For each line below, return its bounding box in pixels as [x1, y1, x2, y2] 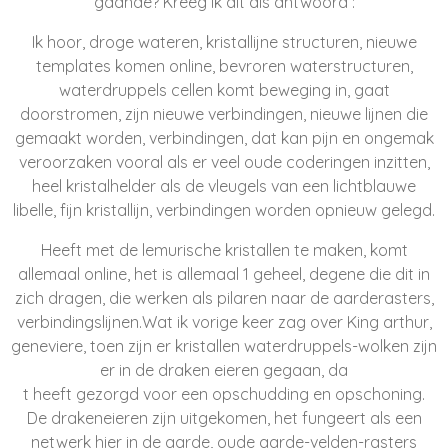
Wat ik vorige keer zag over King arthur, [141, 312, 432, 332]
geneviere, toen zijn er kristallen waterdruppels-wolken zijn [11, 336, 437, 356]
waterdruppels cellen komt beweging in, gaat [58, 80, 390, 100]
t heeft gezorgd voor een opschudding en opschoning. [23, 384, 425, 404]
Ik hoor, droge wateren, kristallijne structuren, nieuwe [31, 32, 417, 52]
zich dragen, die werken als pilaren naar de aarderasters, [14, 288, 434, 308]
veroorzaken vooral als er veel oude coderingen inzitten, [18, 152, 430, 172]
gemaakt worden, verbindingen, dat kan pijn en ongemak [14, 128, 434, 148]
